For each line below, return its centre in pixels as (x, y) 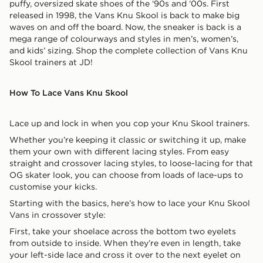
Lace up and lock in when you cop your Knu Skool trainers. (129, 123)
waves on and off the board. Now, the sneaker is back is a (125, 27)
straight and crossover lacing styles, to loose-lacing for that (131, 163)
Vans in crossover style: (58, 215)
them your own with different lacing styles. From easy (119, 151)
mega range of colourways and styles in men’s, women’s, (124, 38)
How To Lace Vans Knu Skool (69, 92)
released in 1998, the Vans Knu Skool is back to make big (124, 15)
